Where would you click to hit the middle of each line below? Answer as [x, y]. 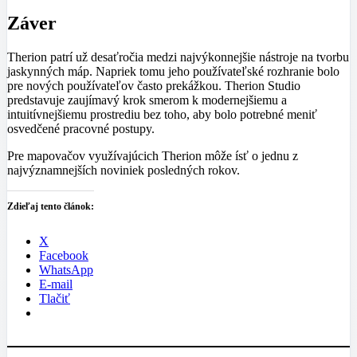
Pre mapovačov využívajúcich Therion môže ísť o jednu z [153, 155]
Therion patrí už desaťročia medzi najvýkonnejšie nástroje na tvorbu [178, 57]
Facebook [64, 255]
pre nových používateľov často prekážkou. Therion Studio [154, 85]
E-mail [56, 284]
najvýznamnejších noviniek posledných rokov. [124, 170]
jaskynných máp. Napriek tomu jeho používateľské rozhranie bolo [173, 71]
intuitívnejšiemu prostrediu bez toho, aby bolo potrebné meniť [162, 114]
